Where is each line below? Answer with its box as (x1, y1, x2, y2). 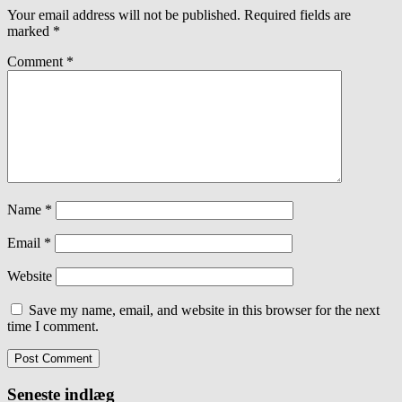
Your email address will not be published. (7, 7, 240, 22)
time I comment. (7, 319, 99, 334)
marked (7, 23, 53, 39)
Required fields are (244, 7, 351, 22)
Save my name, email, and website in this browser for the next (29, 302, 380, 318)
